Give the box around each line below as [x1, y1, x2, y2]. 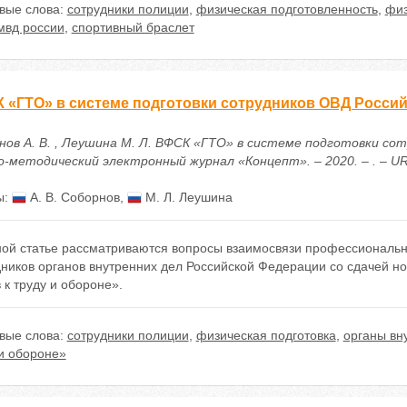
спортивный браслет [71, 20, 194, 35]
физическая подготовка [195, 328, 336, 342]
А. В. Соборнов [25, 190, 120, 204]
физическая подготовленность [195, 2, 378, 16]
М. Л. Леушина [141, 190, 233, 204]
